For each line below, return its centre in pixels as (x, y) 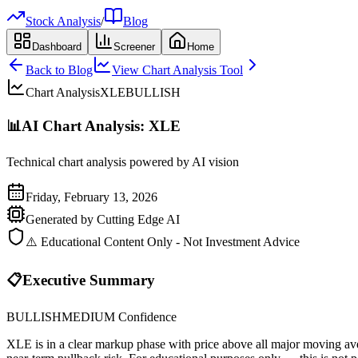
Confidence (146, 316)
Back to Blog (59, 70)
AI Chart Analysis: (85, 125)
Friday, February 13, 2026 (91, 197)
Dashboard (57, 47)
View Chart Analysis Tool (177, 70)
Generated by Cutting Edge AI (103, 220)
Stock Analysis (63, 21)
